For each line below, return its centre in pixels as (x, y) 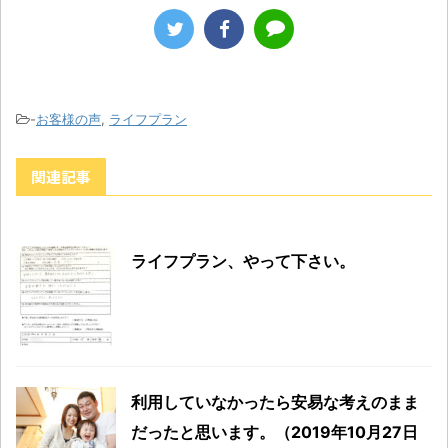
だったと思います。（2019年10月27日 (274, 431)
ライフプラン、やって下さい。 (243, 260)
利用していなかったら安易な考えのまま (275, 401)
